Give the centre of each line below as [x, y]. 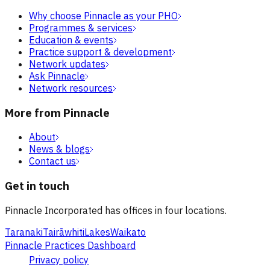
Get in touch [37, 186]
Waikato [128, 232]
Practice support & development [100, 52]
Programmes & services [81, 27]
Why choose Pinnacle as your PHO [103, 15]
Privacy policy [59, 259]
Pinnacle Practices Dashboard [70, 245]
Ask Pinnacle [57, 76]
